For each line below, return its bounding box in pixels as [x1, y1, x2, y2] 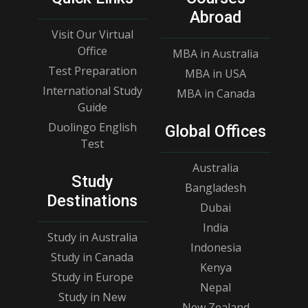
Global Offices [165, 121, 267, 141]
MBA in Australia [173, 45, 259, 61]
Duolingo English [47, 119, 137, 135]
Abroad [190, 7, 242, 27]
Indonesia [190, 239, 241, 255]
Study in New [58, 289, 126, 305]
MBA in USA [185, 65, 247, 81]
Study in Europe [51, 269, 133, 285]
